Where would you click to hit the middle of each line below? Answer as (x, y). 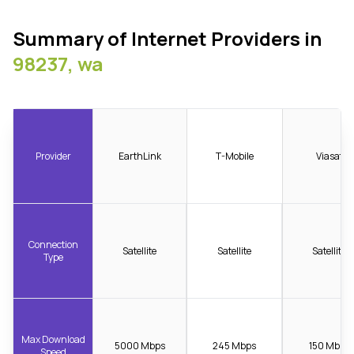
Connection (53, 244)
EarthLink (140, 156)
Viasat (330, 156)
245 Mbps (235, 345)
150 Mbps (329, 345)
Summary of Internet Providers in (167, 38)
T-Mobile (235, 156)
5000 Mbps (139, 345)
